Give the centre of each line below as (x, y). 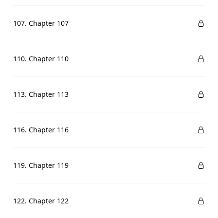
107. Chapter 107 (41, 23)
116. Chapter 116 (41, 130)
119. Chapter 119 (41, 165)
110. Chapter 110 (41, 59)
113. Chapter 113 (41, 94)
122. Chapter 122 (41, 201)
